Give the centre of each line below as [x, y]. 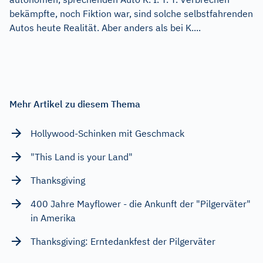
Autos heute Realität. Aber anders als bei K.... [105, 27]
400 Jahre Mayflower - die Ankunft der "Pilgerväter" [141, 203]
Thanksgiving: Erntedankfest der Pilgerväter [123, 241]
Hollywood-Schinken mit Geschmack [109, 133]
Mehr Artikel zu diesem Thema [75, 104]
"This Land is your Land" [82, 156]
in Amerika [53, 218]
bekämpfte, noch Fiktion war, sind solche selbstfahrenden [131, 13]
